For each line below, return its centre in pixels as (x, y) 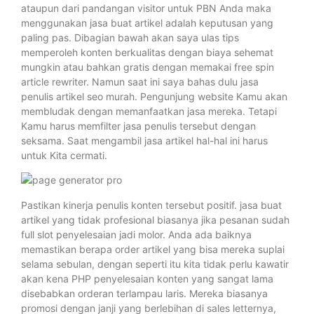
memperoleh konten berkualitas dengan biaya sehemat (147, 52)
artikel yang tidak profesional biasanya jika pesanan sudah (155, 219)
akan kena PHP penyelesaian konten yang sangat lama (147, 278)
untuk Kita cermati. (64, 155)
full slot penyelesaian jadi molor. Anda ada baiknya (136, 234)
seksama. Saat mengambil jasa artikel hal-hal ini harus (144, 141)
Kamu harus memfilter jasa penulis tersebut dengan (138, 126)
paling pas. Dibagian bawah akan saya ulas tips (130, 37)
